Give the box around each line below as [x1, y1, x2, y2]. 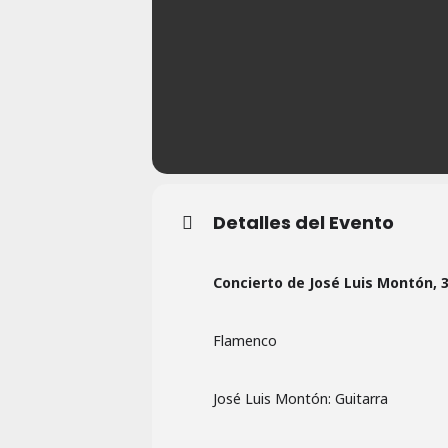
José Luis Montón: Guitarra [213, 389, 388, 409]
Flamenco [213, 331, 277, 351]
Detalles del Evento [213, 210, 394, 236]
